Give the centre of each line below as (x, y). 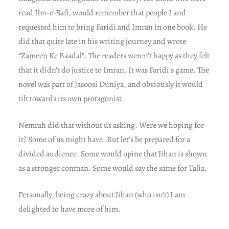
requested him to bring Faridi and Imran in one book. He (112, 27)
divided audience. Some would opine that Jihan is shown (112, 154)
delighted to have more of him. (69, 209)
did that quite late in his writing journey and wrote (102, 41)
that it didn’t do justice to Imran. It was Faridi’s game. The (113, 70)
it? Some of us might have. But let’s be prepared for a (104, 139)
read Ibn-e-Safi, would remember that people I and (102, 13)
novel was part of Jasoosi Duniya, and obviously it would (110, 84)
